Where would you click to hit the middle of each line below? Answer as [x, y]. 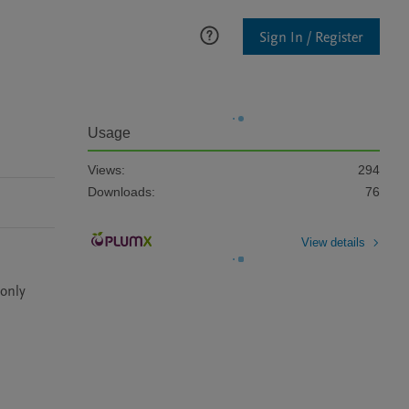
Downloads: [121, 192]
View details [333, 242]
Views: [106, 170]
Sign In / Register [311, 37]
